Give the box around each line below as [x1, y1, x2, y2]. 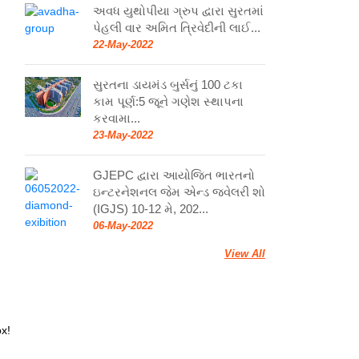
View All [224, 247, 265, 260]
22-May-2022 [93, 38, 153, 50]
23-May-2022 [93, 128, 153, 141]
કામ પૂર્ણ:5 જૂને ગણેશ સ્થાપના [93, 94, 244, 108]
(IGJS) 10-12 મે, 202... [93, 201, 208, 216]
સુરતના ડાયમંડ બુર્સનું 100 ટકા [93, 77, 243, 91]
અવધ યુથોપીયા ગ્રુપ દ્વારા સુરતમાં [93, 3, 264, 18]
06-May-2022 [93, 219, 153, 232]
